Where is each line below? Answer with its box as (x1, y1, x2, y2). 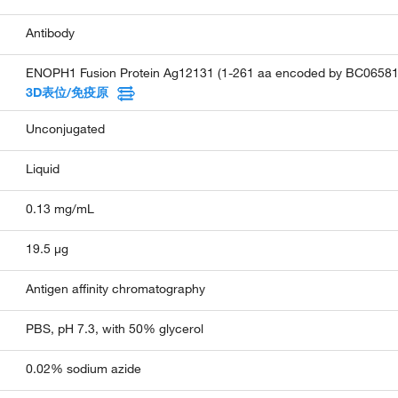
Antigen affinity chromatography (26, 281, 206, 298)
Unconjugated (26, 121, 106, 138)
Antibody (26, 25, 76, 42)
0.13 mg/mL (26, 201, 95, 218)
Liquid (26, 161, 60, 178)
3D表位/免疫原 (26, 84, 109, 101)
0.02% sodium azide (26, 361, 142, 378)
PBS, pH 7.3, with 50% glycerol (26, 321, 204, 338)
